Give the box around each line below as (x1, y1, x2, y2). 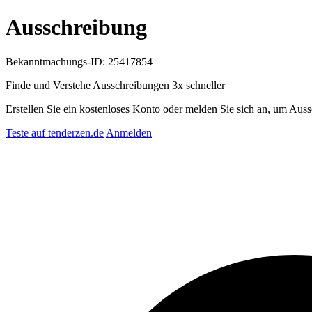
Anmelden (106, 126, 152, 139)
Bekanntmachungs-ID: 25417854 (6, 55, 153, 68)
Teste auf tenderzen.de (6, 126, 104, 139)
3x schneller (172, 79, 225, 91)
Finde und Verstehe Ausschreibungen (6, 79, 172, 91)
